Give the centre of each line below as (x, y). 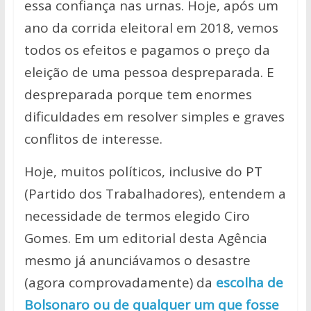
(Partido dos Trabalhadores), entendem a (155, 193)
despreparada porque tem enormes (138, 94)
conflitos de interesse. (93, 138)
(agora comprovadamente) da (120, 282)
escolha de (249, 282)
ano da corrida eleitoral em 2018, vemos (151, 27)
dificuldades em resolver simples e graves (154, 116)
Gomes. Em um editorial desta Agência (145, 238)
